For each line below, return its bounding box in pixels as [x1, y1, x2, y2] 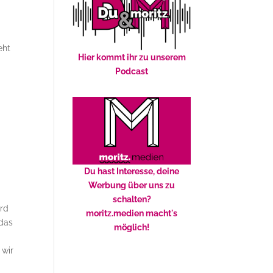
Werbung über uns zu [88, 180, 175, 190]
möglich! [114, 222, 150, 232]
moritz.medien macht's [86, 208, 178, 218]
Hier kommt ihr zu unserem [77, 52, 186, 62]
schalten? [112, 194, 151, 204]
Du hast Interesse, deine [84, 166, 180, 176]
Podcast [115, 66, 149, 76]
